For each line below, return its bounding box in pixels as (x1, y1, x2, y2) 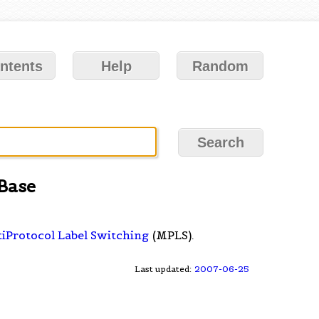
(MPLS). (150, 227, 195, 242)
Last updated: (135, 263, 194, 274)
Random (192, 58, 249, 74)
